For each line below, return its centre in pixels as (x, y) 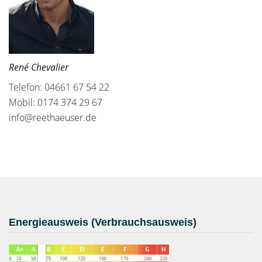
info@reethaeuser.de (53, 118)
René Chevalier (39, 67)
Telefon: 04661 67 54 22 (59, 87)
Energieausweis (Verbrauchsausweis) (103, 222)
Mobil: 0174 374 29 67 (56, 102)
